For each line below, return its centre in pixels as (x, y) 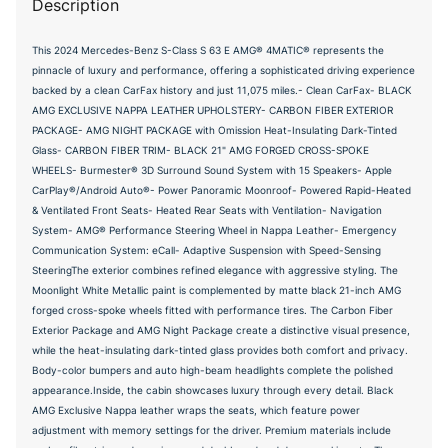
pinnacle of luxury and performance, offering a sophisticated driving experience (223, 69)
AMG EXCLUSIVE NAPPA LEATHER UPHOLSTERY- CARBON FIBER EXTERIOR (212, 109)
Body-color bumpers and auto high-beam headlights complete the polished (212, 369)
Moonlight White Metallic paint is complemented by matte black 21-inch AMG (216, 289)
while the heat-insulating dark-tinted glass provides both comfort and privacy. (220, 349)
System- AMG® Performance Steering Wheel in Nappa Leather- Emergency (214, 229)
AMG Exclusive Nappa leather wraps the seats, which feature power (196, 409)
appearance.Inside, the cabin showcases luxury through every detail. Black (212, 389)
